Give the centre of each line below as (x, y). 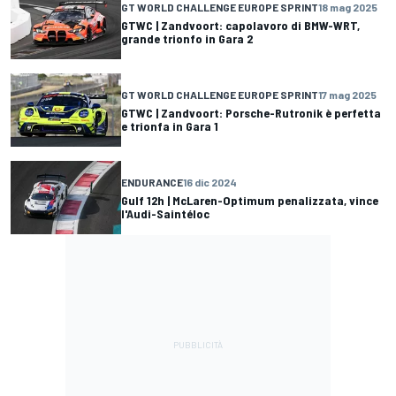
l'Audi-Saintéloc (165, 213)
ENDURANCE (152, 182)
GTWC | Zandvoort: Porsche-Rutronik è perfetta (251, 112)
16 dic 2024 (210, 182)
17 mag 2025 (347, 94)
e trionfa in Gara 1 (170, 126)
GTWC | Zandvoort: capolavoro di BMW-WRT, (240, 25)
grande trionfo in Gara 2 (187, 38)
